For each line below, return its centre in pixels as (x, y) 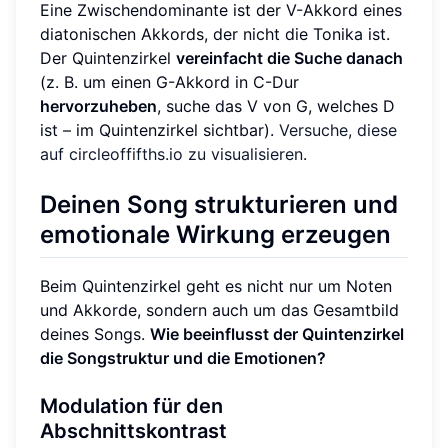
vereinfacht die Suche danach (289, 57)
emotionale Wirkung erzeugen (215, 234)
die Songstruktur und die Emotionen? (183, 357)
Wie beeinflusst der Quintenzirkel (277, 333)
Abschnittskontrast (133, 430)
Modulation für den (131, 405)
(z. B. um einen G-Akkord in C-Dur (169, 81)
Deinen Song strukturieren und (219, 204)
